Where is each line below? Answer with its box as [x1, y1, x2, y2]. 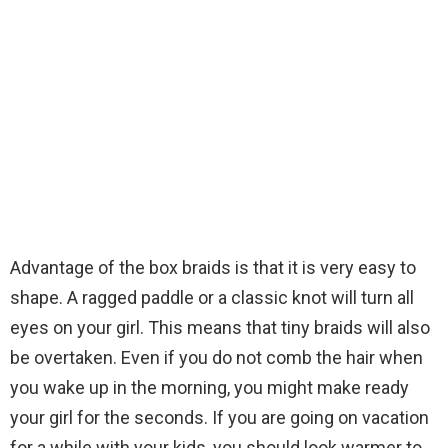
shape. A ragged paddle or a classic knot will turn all [10, 286, 414, 308]
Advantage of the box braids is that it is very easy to [10, 256, 416, 278]
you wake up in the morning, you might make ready [10, 376, 409, 398]
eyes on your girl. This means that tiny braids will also [10, 316, 430, 338]
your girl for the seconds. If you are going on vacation [10, 406, 429, 428]
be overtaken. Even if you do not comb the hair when [10, 346, 423, 368]
